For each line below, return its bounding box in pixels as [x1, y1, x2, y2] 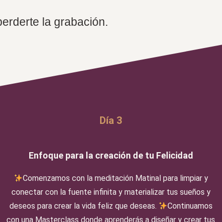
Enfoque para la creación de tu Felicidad [28, 150, 193, 161]
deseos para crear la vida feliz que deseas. [9, 201, 159, 211]
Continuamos [167, 201, 213, 211]
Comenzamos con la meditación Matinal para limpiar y [23, 173, 209, 183]
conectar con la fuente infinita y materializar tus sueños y [11, 187, 211, 197]
